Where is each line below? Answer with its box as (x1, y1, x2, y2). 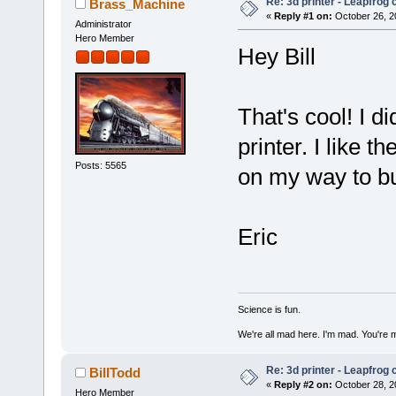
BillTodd (89, 365, 141, 380)
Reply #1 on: (273, 10, 332, 21)
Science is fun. (237, 304, 301, 316)
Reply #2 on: (273, 379, 332, 391)
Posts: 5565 (74, 160, 126, 171)
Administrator (74, 18, 132, 29)
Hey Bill (237, 42, 316, 70)
